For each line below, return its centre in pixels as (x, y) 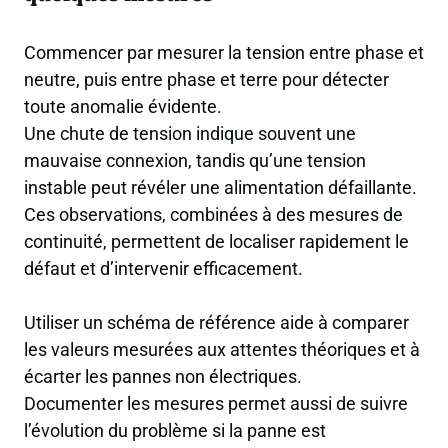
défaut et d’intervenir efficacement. (163, 268)
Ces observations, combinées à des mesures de (213, 214)
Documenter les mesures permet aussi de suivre (216, 404)
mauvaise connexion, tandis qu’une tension (195, 160)
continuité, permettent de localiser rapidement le (216, 241)
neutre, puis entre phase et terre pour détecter (206, 79)
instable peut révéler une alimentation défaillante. (220, 187)
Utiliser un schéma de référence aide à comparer (216, 323)
